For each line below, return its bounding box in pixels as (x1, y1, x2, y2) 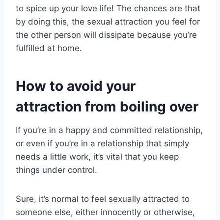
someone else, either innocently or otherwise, (16, 207, 195, 218)
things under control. (16, 165, 97, 175)
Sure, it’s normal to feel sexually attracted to (16, 194, 190, 204)
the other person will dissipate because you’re (16, 30, 197, 40)
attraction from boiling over (16, 98, 198, 115)
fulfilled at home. (16, 43, 82, 54)
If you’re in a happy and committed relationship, (16, 125, 203, 136)
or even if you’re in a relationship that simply (16, 138, 189, 149)
